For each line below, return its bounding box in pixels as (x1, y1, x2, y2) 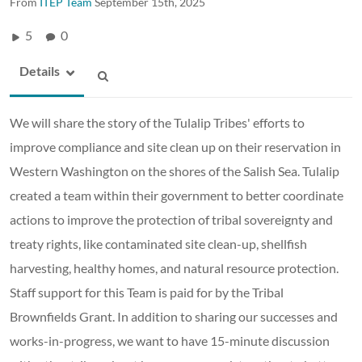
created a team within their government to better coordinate (10, 187, 343, 203)
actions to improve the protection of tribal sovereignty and (10, 211, 333, 227)
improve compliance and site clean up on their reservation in (10, 138, 341, 154)
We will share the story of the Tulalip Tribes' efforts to (10, 114, 305, 130)
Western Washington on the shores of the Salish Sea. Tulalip (10, 162, 339, 179)
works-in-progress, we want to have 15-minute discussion (10, 332, 330, 348)
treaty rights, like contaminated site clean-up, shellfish (10, 235, 307, 251)
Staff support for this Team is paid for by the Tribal (10, 284, 284, 300)
